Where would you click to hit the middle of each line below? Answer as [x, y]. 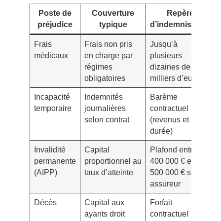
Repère [180, 13]
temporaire [53, 108]
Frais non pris [108, 44]
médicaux [51, 55]
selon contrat [107, 120]
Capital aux [104, 203]
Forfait [161, 203]
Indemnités [103, 97]
